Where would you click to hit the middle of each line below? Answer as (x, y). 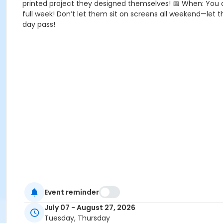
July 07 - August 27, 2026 (90, 208)
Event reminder (72, 192)
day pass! (39, 24)
